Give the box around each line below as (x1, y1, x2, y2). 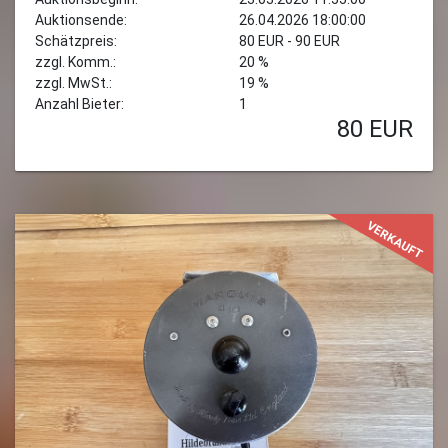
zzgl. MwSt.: (35, 74, 112, 91)
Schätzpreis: (35, 32, 117, 49)
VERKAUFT (364, 218, 427, 263)
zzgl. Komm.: (35, 53, 116, 70)
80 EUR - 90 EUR (239, 32, 340, 49)
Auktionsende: (35, 11, 127, 28)
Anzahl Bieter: (35, 95, 124, 112)
